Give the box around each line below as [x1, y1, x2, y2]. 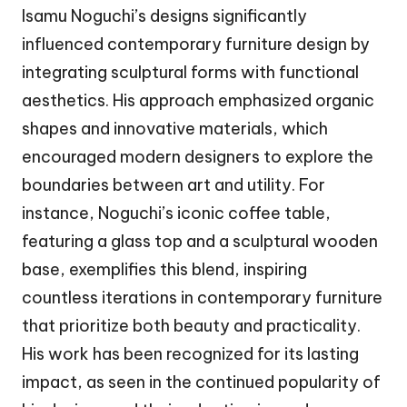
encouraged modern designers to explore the [22, 145, 373, 167]
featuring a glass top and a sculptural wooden [22, 230, 378, 252]
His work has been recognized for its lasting [22, 342, 359, 364]
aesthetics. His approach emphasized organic [22, 89, 374, 111]
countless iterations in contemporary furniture [22, 286, 382, 308]
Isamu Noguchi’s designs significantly [22, 5, 307, 26]
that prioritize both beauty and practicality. [22, 314, 361, 336]
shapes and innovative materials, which [22, 117, 328, 139]
